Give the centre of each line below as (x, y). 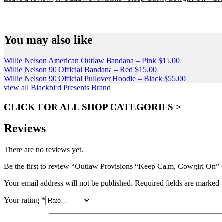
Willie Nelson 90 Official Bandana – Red (68, 69)
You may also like (48, 39)
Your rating (23, 200)
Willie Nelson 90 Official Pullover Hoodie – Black (83, 78)
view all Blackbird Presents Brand (57, 87)
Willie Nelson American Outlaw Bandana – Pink (80, 60)
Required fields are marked (178, 183)
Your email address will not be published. (68, 183)
